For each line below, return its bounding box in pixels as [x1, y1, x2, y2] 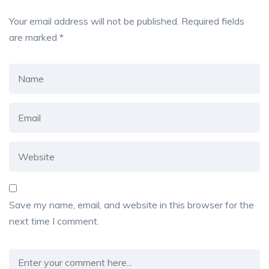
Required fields [181, 15, 244, 28]
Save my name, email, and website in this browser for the [9, 199, 254, 211]
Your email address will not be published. [9, 15, 179, 28]
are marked [9, 31, 59, 44]
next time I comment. [9, 215, 99, 228]
